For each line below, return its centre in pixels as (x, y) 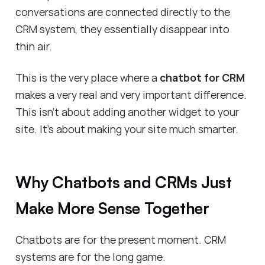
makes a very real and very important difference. (131, 94)
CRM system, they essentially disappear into (122, 29)
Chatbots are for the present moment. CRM (121, 239)
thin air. (35, 46)
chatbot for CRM (201, 77)
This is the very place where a (86, 77)
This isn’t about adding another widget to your (127, 112)
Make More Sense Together (114, 208)
